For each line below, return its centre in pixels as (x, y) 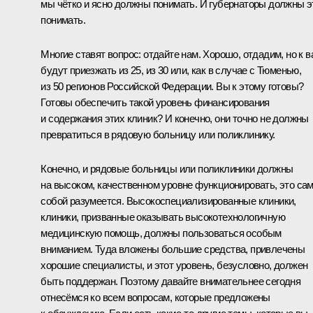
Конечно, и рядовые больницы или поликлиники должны (167, 168)
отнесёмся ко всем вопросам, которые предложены (155, 297)
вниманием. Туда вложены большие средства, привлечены (173, 249)
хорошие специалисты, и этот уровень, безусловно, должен (174, 265)
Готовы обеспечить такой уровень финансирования (155, 102)
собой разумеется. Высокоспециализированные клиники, (168, 201)
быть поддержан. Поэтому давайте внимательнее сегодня (171, 281)
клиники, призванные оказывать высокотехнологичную (163, 217)
